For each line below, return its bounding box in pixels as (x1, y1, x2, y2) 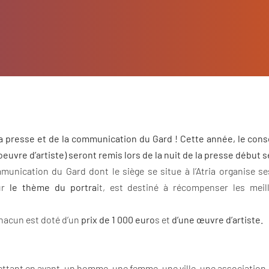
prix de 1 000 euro (81, 213, 155, 225)
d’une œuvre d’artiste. (172, 213, 263, 225)
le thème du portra (10, 181, 97, 193)
